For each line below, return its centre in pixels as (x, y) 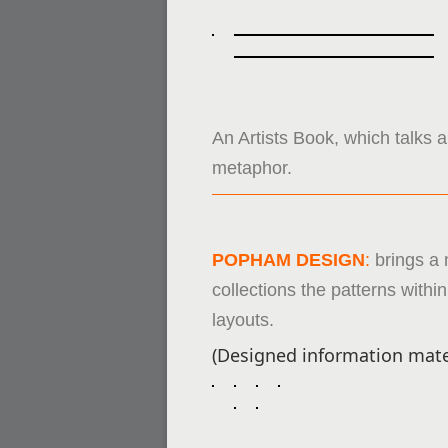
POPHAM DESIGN (288, 260)
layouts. (243, 320)
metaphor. (252, 168)
